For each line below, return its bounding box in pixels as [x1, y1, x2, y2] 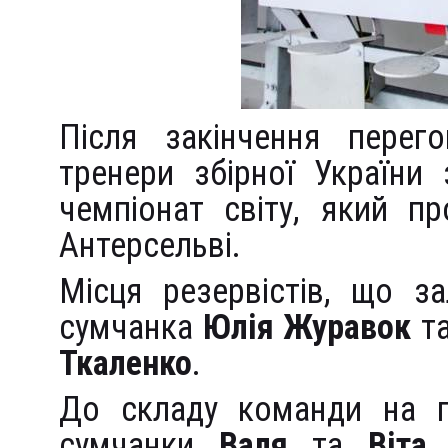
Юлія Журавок [202, 307, 411, 347]
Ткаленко [59, 343, 192, 383]
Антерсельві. [59, 225, 241, 265]
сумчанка [59, 307, 203, 347]
